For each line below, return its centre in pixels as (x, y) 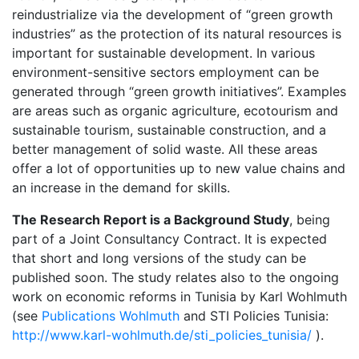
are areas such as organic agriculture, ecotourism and (175, 111)
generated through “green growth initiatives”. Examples (179, 91)
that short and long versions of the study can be (159, 258)
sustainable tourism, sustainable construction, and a (169, 130)
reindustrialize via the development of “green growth (172, 14)
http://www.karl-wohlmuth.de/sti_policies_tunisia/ (162, 335)
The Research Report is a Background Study (151, 220)
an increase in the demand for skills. (121, 188)
